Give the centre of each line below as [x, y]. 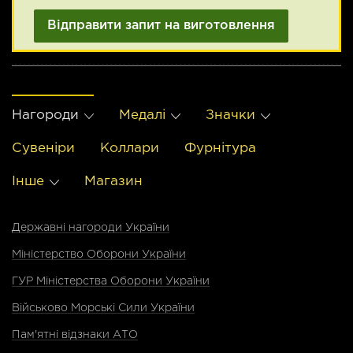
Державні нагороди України [91, 227]
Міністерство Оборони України [99, 254]
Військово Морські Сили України [103, 308]
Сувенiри [43, 148]
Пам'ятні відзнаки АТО [75, 334]
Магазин [113, 181]
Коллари [130, 148]
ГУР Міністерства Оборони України [111, 281]
